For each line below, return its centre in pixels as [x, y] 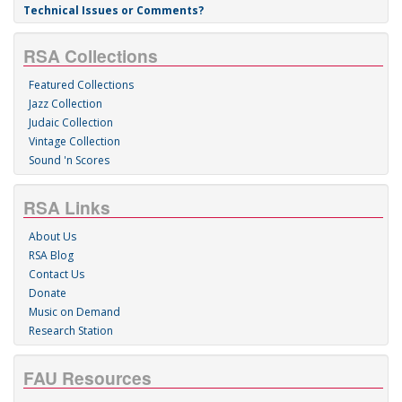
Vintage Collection [74, 141]
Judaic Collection [71, 122]
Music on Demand [74, 312]
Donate [48, 293]
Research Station [71, 331]
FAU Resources [87, 378]
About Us [52, 236]
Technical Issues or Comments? [114, 10]
